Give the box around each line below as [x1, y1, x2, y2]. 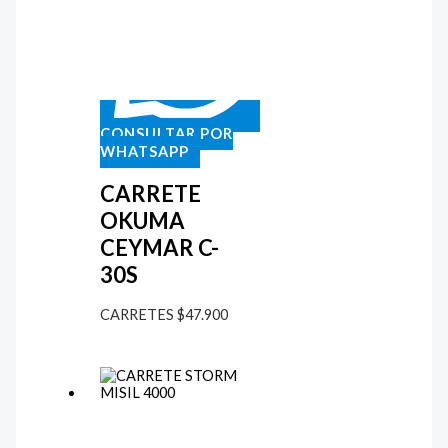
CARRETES [99, 306, 177, 324]
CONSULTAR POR [99, 125, 233, 143]
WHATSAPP [99, 143, 189, 161]
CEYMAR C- [99, 233, 219, 261]
